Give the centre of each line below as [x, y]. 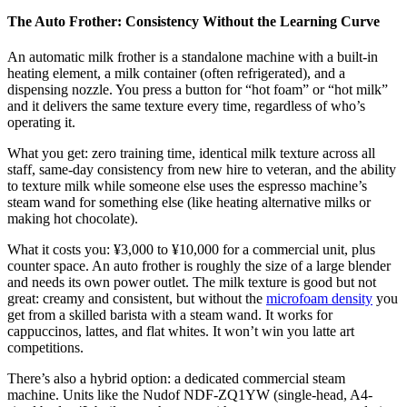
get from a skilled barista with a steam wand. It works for [170, 315]
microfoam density [319, 299]
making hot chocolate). [73, 219]
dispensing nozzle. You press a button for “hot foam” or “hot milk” [198, 90]
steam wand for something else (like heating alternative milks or [189, 203]
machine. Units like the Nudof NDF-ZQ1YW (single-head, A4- [190, 395]
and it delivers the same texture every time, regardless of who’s [186, 106]
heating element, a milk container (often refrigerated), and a [176, 74]
